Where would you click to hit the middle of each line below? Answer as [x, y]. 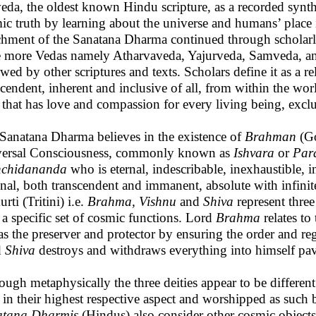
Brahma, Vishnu [134, 201]
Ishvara [256, 153]
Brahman [271, 136]
